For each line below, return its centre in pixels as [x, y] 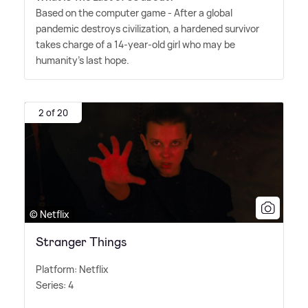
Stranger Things [81, 242]
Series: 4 [55, 285]
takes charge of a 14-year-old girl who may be [135, 45]
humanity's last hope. [82, 60]
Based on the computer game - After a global [134, 13]
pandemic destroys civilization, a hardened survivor [147, 29]
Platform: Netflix [72, 269]
